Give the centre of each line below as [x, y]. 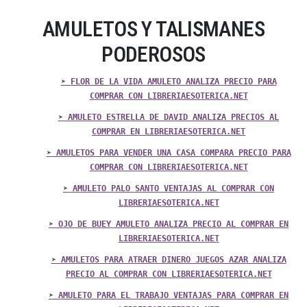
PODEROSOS [153, 55]
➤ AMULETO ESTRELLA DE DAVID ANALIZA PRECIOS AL [169, 118]
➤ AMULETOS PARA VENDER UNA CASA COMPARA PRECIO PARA [169, 153]
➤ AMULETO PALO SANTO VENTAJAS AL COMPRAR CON [169, 189]
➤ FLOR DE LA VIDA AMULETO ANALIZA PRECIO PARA [169, 82]
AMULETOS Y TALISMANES [153, 29]
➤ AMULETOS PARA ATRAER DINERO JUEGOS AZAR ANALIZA [169, 260]
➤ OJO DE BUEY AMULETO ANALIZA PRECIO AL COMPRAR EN [169, 224]
